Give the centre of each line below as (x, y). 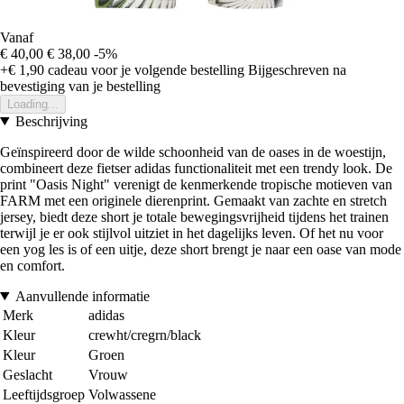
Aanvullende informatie (82, 296)
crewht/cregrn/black (145, 335)
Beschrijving (51, 121)
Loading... (33, 104)
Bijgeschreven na (297, 69)
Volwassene (122, 394)
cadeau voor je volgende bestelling (144, 69)
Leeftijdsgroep (44, 394)
